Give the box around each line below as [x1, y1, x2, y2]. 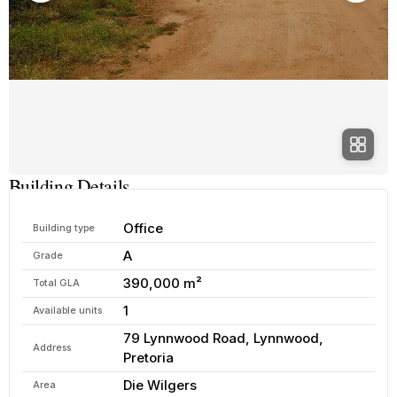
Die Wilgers [122, 376, 197, 393]
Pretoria [122, 348, 174, 366]
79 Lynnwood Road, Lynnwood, [122, 329, 323, 346]
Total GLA [32, 276, 80, 289]
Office [122, 219, 163, 237]
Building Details [8, 173, 129, 199]
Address [32, 341, 71, 354]
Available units [32, 304, 102, 316]
